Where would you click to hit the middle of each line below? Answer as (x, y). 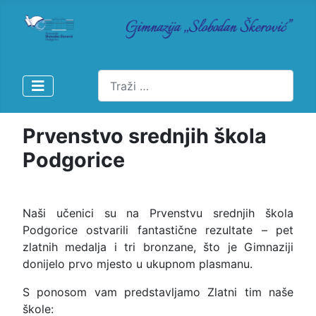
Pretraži (118, 78)
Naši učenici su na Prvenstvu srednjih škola (158, 213)
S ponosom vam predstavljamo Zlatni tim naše (158, 292)
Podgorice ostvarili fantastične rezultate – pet (158, 230)
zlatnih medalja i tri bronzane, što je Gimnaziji (158, 247)
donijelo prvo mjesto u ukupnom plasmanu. (138, 264)
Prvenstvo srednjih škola (145, 136)
